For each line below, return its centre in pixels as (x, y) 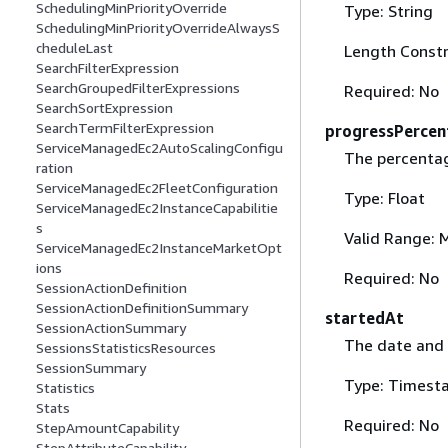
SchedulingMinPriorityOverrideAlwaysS (158, 28)
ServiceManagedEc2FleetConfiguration (157, 188)
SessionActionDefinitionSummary (142, 308)
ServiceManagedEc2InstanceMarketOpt (159, 248)
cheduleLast (74, 48)
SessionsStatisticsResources (126, 348)
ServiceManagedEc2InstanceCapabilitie (157, 208)
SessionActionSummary (111, 328)
